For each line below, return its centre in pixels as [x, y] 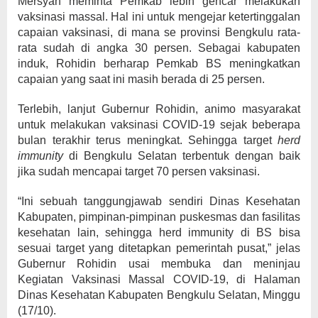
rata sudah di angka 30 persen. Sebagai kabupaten [159, 48]
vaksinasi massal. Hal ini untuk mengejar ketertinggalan [159, 17]
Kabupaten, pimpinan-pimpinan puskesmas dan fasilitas [159, 217]
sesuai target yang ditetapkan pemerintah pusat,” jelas [159, 248]
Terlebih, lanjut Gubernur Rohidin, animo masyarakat [159, 109]
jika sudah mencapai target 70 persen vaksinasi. [139, 171]
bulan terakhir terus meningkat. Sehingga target [148, 140]
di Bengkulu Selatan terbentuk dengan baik [182, 156]
